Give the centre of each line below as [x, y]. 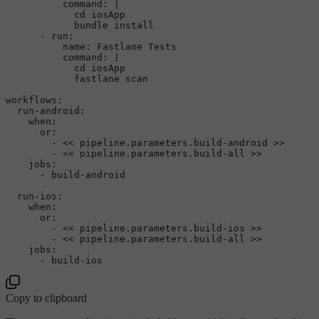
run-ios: [40, 196]
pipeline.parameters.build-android [174, 142]
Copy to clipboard [46, 298]
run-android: [51, 110]
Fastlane [120, 46]
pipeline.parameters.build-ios [162, 228]
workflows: [34, 100]
